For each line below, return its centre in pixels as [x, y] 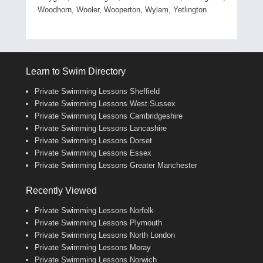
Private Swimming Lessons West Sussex [105, 103]
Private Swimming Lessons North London [105, 235]
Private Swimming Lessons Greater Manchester [116, 165]
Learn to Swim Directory [76, 71]
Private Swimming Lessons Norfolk [94, 210]
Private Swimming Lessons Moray [93, 247]
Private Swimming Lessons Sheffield [97, 91]
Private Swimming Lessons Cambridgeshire [109, 116]
